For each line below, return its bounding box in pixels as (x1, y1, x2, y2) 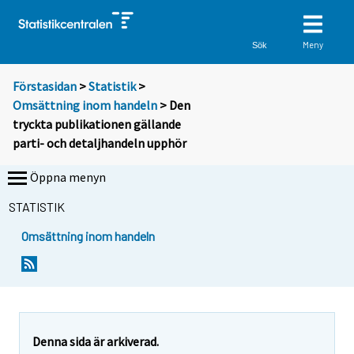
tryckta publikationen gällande (13, 116, 181, 133)
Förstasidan (13, 78, 77, 95)
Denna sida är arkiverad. (32, 333, 159, 349)
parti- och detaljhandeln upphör (13, 135, 186, 152)
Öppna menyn (30, 169, 106, 186)
